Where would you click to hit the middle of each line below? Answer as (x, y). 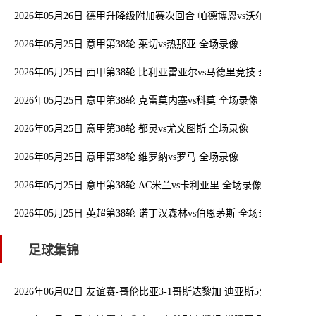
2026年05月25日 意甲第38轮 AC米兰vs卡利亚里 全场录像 (138, 185)
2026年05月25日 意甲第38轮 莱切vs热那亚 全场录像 (126, 44)
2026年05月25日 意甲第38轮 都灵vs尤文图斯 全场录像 (131, 129)
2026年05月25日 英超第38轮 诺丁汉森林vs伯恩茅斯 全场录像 (146, 213)
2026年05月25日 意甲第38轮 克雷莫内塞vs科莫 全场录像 (136, 101)
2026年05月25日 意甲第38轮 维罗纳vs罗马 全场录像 (126, 157)
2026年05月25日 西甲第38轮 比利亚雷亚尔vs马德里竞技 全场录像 (156, 72)
